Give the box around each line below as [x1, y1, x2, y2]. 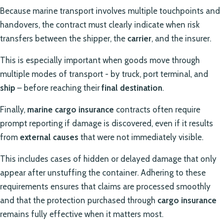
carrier [127, 33, 151, 43]
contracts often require [114, 104, 200, 114]
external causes [20, 132, 78, 142]
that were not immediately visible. [78, 132, 203, 142]
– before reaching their [15, 82, 102, 93]
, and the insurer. [151, 33, 211, 43]
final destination [102, 82, 162, 93]
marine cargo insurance [27, 104, 114, 114]
